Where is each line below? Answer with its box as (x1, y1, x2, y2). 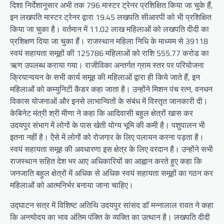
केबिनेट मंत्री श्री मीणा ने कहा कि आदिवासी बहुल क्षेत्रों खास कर (10, 107, 193, 119)
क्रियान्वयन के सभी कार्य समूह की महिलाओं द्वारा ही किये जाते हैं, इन (10, 71, 200, 83)
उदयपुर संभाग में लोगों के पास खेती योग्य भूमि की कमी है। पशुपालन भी (10, 119, 205, 131)
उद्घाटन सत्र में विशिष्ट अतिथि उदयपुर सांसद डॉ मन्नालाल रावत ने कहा (10, 199, 213, 211)
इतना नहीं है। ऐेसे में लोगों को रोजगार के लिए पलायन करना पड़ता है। (10, 131, 204, 143)
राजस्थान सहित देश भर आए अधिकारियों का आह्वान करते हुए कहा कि (10, 155, 202, 167)
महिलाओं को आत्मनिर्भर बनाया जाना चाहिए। (10, 179, 133, 191)
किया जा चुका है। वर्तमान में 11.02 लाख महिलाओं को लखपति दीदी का (10, 23, 209, 35)
